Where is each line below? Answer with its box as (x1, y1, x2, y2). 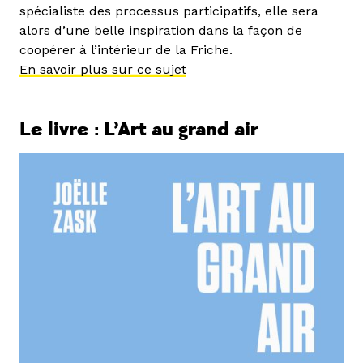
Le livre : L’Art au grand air (19, 117, 258, 142)
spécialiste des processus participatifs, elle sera (19, 3, 318, 19)
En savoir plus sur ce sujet (19, 62, 186, 78)
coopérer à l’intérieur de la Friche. (19, 42, 233, 58)
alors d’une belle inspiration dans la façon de (19, 23, 302, 39)
